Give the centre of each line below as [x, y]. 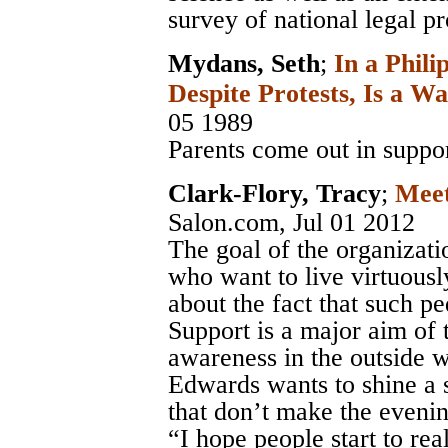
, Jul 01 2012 [347, 223]
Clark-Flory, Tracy [274, 194]
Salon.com [223, 223]
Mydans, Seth [244, 64]
